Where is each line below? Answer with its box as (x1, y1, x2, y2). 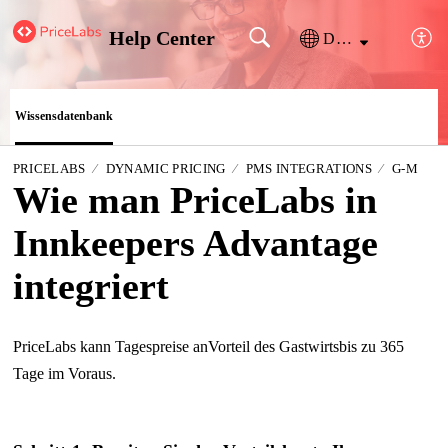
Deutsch (335, 29, 352, 47)
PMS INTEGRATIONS (245, 160, 372, 176)
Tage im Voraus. (12, 365, 116, 383)
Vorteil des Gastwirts (207, 338, 339, 356)
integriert (12, 264, 169, 307)
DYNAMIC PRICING (105, 160, 226, 176)
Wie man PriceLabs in (12, 178, 377, 221)
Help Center (108, 27, 215, 49)
